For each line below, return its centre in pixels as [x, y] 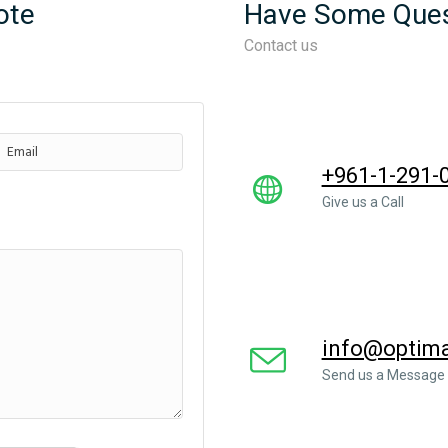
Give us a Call [362, 202]
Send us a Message [383, 375]
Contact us [280, 45]
